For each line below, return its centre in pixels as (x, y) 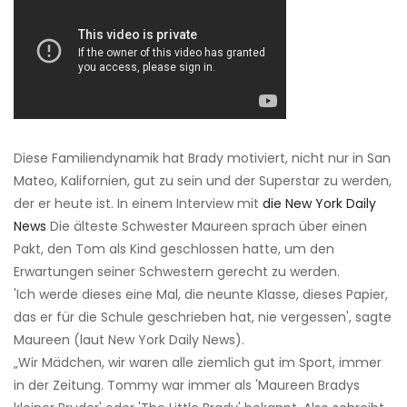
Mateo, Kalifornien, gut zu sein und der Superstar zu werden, (203, 180)
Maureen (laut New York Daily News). (129, 339)
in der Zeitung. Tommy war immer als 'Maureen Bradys (187, 385)
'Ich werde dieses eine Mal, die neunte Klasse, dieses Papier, (201, 294)
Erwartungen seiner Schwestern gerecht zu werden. (177, 271)
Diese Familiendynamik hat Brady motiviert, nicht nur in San (202, 158)
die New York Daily (319, 203)
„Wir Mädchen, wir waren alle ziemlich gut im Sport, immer (198, 362)
